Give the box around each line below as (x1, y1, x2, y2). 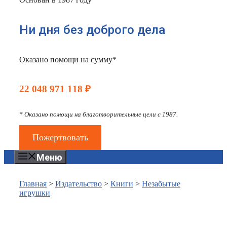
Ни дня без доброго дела (19, 22, 165, 37)
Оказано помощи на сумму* (19, 55, 117, 64)
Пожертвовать (32, 132, 88, 143)
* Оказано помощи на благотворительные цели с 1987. (19, 110, 178, 119)
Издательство (55, 179, 102, 188)
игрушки (19, 188, 50, 198)
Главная (19, 179, 47, 188)
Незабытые (142, 179, 180, 188)
